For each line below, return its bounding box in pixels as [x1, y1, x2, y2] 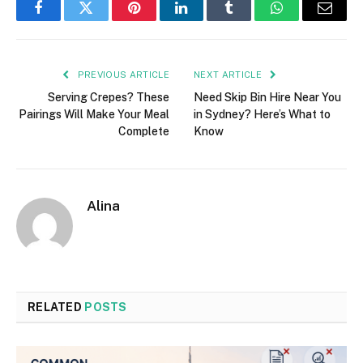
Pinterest [132, 12, 184, 28]
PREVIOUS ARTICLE [75, 69, 169, 79]
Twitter [84, 12, 127, 28]
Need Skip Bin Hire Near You [194, 90, 341, 104]
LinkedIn [180, 12, 234, 28]
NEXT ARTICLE [194, 69, 265, 79]
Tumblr [228, 12, 271, 28]
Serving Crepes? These [48, 90, 169, 104]
